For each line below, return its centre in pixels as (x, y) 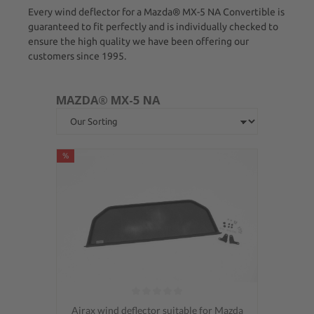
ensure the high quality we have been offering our (138, 41)
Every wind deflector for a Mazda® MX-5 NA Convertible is (156, 12)
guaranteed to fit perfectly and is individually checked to (153, 26)
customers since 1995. (77, 56)
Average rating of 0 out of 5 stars (130, 305)
